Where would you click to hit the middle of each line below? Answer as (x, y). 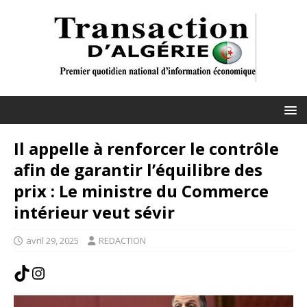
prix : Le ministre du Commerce (141, 191)
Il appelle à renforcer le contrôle (146, 148)
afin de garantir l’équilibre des (138, 170)
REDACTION (122, 241)
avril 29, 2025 (52, 241)
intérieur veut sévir (94, 212)
